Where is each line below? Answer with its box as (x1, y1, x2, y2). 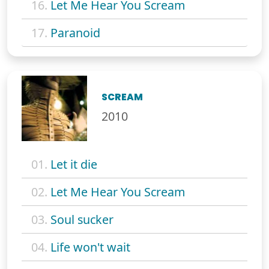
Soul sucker (50, 211, 113, 228)
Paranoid (50, 24, 100, 41)
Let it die (50, 156, 97, 172)
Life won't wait (50, 238, 130, 255)
